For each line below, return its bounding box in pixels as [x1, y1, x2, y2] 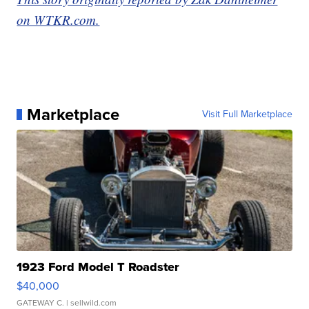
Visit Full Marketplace [201, 106, 292, 121]
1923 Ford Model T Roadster [17, 257, 180, 276]
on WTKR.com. [17, 10, 100, 28]
